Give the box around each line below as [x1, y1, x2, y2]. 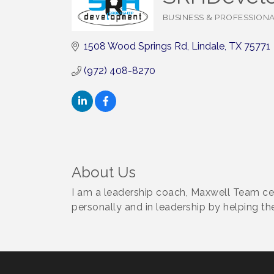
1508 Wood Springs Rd [84, 40, 187, 52]
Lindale [191, 40, 224, 52]
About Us [72, 163, 136, 181]
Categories [161, 19, 205, 29]
